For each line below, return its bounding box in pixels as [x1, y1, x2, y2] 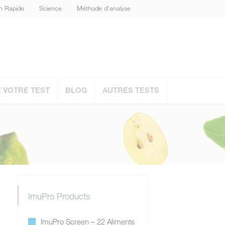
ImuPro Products [28, 191, 90, 201]
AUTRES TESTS [102, 85, 159, 94]
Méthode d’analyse [77, 4, 131, 12]
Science [39, 4, 62, 12]
